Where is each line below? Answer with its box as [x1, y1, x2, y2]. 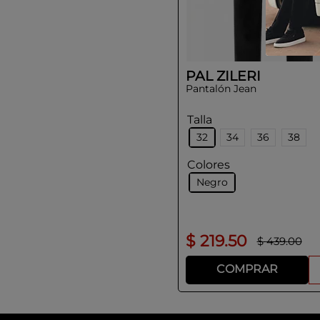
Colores [186, 157, 230, 171]
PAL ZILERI [185, 67, 261, 84]
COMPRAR [216, 262, 278, 276]
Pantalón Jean [185, 81, 256, 95]
